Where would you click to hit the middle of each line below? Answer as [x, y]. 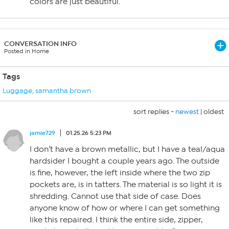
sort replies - [154, 112]
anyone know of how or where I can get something [125, 208]
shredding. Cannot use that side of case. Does [115, 196]
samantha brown [63, 91]
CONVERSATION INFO [40, 44]
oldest [214, 112]
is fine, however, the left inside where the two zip [120, 173]
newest [187, 112]
